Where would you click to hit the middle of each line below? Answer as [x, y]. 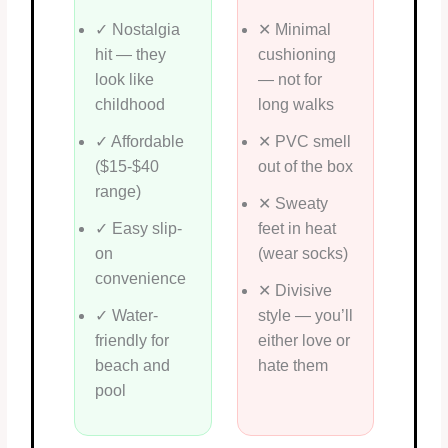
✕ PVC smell [304, 141]
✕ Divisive [294, 290]
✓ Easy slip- [139, 228]
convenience [141, 278]
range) [118, 191]
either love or [303, 340]
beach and [133, 365]
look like [125, 79]
